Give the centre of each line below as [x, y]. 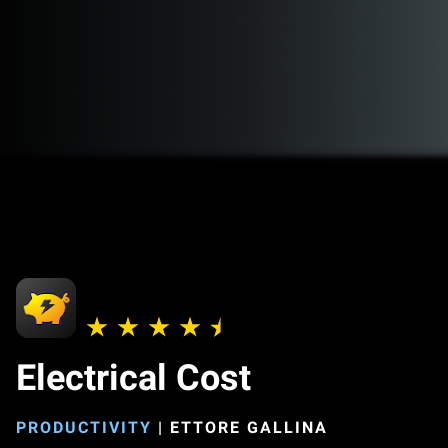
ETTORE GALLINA [249, 427]
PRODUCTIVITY [84, 427]
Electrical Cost [133, 378]
